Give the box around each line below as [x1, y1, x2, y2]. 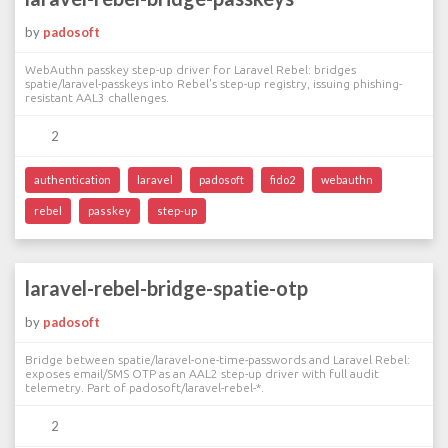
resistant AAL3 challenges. [25, 91, 169, 104]
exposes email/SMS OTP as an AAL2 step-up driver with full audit [25, 367, 379, 380]
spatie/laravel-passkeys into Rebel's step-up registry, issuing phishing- [25, 77, 402, 90]
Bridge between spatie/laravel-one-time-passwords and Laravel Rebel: [25, 353, 410, 366]
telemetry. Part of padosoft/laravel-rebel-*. [25, 381, 264, 394]
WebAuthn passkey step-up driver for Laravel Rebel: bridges [25, 63, 356, 76]
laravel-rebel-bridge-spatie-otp [25, 276, 308, 300]
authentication [34, 173, 111, 186]
